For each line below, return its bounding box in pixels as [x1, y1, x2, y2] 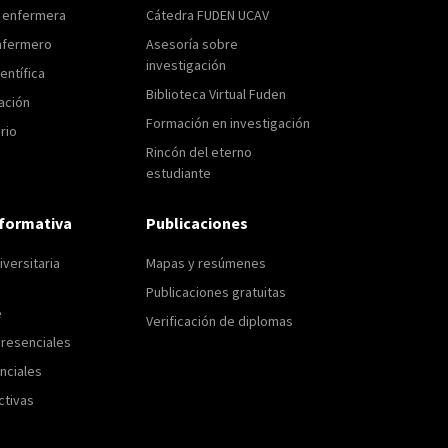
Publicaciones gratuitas [145, 282, 286, 301]
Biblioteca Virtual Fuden [145, 84, 286, 103]
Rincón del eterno [145, 142, 252, 161]
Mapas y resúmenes [145, 253, 266, 272]
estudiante [145, 163, 211, 182]
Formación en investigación [145, 113, 310, 132]
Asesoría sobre [145, 34, 238, 53]
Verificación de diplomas [145, 311, 293, 330]
